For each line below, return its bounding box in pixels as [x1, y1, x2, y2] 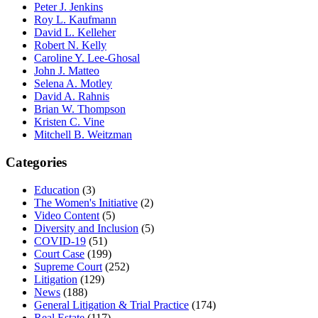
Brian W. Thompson [34, 103, 126, 116]
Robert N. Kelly [34, 39, 106, 52]
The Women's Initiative [34, 196, 138, 209]
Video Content [34, 209, 99, 221]
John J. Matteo [34, 65, 99, 77]
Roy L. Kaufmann [34, 13, 116, 26]
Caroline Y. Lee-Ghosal [34, 52, 140, 65]
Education [34, 183, 79, 196]
